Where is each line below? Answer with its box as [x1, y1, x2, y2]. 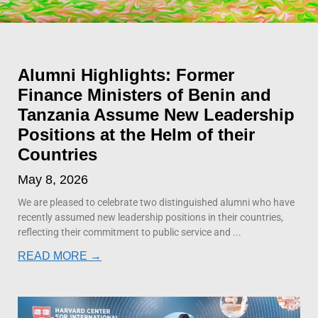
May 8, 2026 [18, 172, 88, 187]
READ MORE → [18, 249, 102, 262]
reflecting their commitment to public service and [18, 226, 231, 238]
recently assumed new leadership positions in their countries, [18, 211, 283, 223]
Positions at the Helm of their [18, 124, 255, 144]
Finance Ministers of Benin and [18, 84, 271, 104]
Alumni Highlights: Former [18, 65, 234, 84]
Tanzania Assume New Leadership [18, 104, 295, 124]
